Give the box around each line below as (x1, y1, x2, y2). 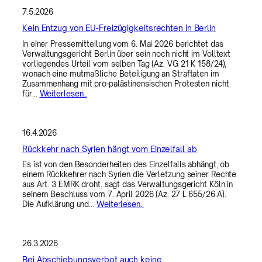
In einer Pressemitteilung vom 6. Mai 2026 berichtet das (22, 39, 223, 49)
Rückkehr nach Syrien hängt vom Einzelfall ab (22, 143, 197, 154)
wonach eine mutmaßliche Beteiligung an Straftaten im (22, 68, 219, 78)
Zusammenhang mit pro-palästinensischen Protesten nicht (22, 78, 229, 88)
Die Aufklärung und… (22, 199, 97, 209)
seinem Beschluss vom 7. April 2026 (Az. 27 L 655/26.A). (22, 189, 226, 199)
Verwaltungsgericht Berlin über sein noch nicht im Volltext (22, 49, 231, 58)
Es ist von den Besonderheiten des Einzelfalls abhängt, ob (22, 160, 230, 170)
